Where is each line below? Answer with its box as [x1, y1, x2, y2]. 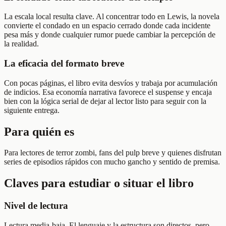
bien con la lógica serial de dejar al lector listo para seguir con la [4, 96, 206, 105]
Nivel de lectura [4, 200, 68, 211]
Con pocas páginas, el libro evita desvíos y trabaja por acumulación [4, 78, 217, 87]
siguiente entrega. [4, 105, 60, 115]
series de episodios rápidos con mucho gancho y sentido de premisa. [4, 157, 220, 166]
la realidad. [4, 39, 39, 48]
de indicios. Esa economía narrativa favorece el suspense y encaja [4, 87, 212, 96]
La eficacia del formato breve [4, 58, 124, 69]
